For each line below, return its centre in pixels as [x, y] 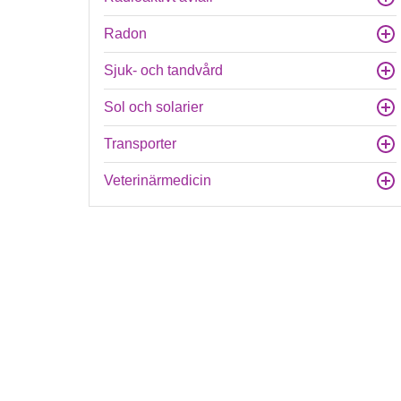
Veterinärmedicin [158, 180]
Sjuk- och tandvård [164, 70]
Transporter [141, 144]
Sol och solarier [154, 107]
